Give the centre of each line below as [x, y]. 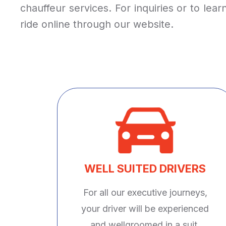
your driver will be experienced [145, 208]
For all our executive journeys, [145, 192]
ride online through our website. [97, 24]
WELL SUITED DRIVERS [145, 168]
